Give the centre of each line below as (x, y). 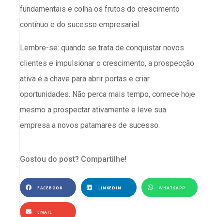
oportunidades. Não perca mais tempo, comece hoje (108, 94)
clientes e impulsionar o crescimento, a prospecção (107, 63)
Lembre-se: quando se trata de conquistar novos (102, 48)
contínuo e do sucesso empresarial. (81, 25)
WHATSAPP (172, 187)
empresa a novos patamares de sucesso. (91, 125)
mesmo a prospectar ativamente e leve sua (93, 110)
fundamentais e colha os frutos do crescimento (100, 9)
